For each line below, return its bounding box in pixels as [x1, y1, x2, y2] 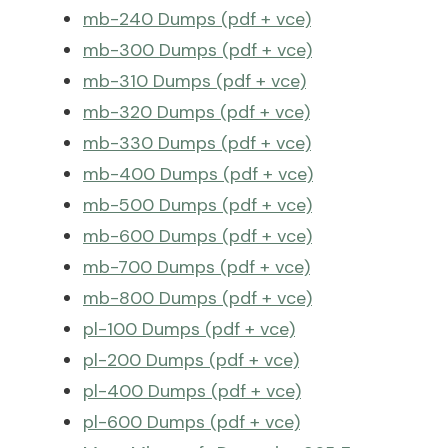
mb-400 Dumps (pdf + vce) [83, 161, 313, 186]
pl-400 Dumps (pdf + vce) [83, 378, 301, 403]
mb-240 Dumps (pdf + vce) [83, 6, 311, 31]
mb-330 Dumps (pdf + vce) [83, 130, 311, 155]
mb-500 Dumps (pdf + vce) [83, 192, 312, 217]
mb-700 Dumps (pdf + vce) [83, 254, 310, 279]
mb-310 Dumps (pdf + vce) [83, 68, 306, 93]
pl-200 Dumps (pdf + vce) [83, 347, 299, 372]
